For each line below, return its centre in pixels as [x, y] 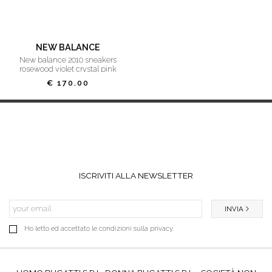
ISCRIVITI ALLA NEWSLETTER [136, 175]
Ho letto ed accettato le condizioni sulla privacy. [99, 228]
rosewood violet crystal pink [68, 69]
